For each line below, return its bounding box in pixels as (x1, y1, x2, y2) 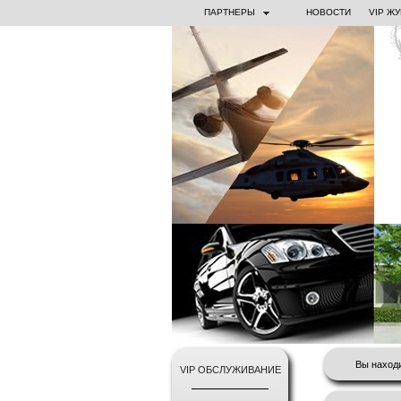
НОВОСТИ (306, 7, 351, 17)
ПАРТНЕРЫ (203, 7, 258, 17)
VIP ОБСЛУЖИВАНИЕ (179, 364, 281, 375)
